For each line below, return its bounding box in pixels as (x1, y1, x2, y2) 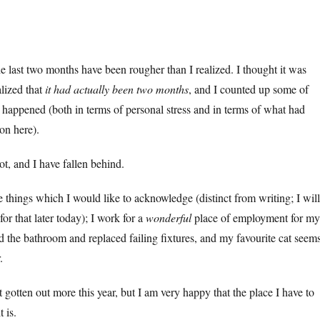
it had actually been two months (44, 81, 189, 96)
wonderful (145, 209, 191, 225)
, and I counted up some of (188, 81, 309, 96)
